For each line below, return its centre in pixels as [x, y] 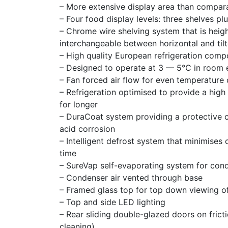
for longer [79, 104]
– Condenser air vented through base [131, 177]
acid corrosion [87, 129]
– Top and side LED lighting [112, 202]
